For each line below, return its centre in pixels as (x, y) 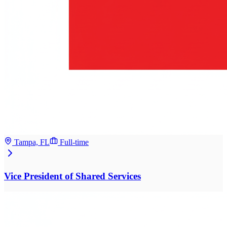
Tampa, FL (32, 142)
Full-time (74, 142)
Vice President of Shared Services (72, 176)
